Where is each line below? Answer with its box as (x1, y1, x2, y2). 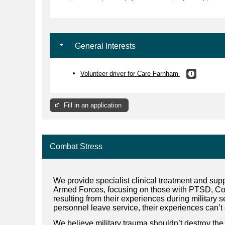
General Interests (72, 42, 136, 50)
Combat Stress (49, 142, 102, 151)
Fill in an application (64, 101, 122, 109)
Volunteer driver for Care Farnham (80, 69, 180, 77)
